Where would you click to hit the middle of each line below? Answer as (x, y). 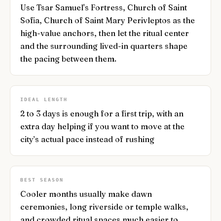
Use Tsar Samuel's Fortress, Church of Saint (104, 7)
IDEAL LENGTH (44, 99)
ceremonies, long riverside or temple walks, (104, 207)
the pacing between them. (68, 59)
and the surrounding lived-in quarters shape (104, 46)
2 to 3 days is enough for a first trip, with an (102, 113)
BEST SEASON (42, 180)
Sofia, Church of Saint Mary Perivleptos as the (108, 20)
